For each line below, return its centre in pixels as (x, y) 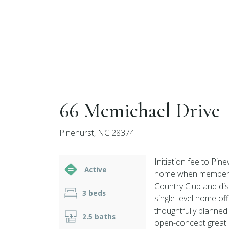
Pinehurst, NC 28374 (97, 133)
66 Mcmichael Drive (140, 110)
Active (95, 169)
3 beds (94, 193)
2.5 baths (99, 216)
